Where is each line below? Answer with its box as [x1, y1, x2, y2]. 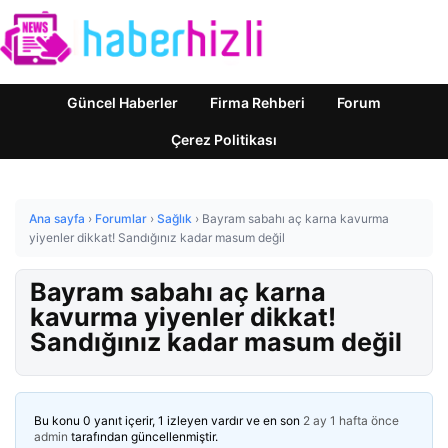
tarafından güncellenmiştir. [68, 429, 218, 444]
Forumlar [95, 211, 147, 226]
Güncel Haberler [67, 94, 178, 111]
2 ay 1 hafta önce [303, 413, 399, 428]
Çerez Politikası [171, 131, 277, 148]
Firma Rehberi [210, 94, 305, 111]
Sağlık [157, 211, 192, 226]
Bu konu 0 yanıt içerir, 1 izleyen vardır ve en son [34, 413, 303, 428]
